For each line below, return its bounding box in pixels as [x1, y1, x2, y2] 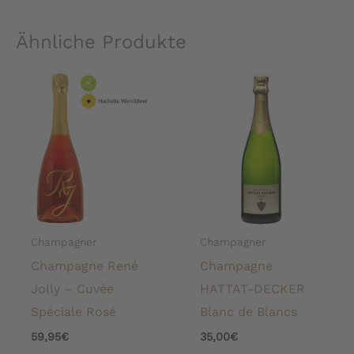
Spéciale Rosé [31, 304, 117, 319]
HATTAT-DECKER [200, 281, 306, 296]
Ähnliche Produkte [16, 30, 186, 53]
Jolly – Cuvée [31, 281, 115, 296]
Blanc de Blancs [200, 304, 298, 319]
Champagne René [31, 258, 139, 273]
